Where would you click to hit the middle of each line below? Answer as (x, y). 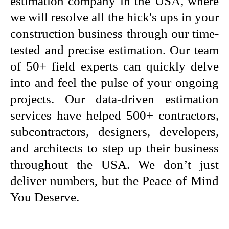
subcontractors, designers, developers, (114, 132)
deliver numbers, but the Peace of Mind (114, 181)
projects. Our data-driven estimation (114, 99)
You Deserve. (45, 197)
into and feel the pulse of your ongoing (114, 83)
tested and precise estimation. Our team (114, 50)
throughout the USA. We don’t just (114, 165)
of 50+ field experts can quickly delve (114, 66)
